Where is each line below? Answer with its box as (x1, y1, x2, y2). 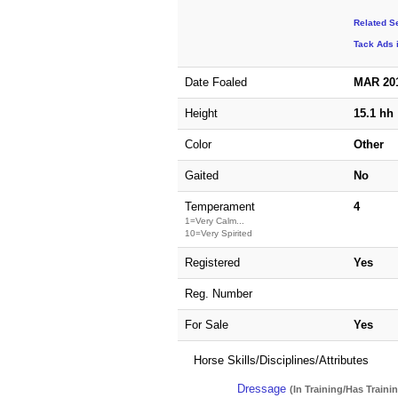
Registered (184, 256, 240, 270)
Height (184, 107, 218, 121)
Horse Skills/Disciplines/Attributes (193, 354, 369, 368)
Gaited (184, 169, 219, 183)
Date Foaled (184, 76, 247, 90)
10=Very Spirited (184, 228, 252, 239)
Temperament (184, 200, 255, 214)
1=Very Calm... (184, 216, 244, 227)
